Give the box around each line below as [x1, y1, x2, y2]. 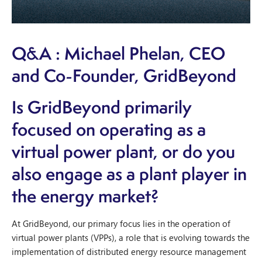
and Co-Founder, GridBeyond [12, 64, 236, 87]
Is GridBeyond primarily [12, 95, 192, 119]
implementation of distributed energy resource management [12, 246, 246, 257]
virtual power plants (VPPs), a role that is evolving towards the [12, 232, 250, 243]
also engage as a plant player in [12, 162, 247, 185]
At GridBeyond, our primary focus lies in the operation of [12, 218, 230, 229]
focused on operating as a [12, 118, 206, 141]
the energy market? [12, 184, 159, 208]
